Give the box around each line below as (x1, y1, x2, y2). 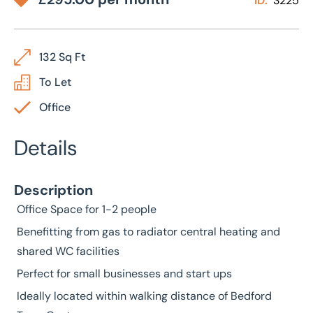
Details (14, 134, 77, 161)
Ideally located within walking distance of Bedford (17, 289, 272, 303)
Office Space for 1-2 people (17, 202, 156, 217)
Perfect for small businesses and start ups (17, 266, 232, 281)
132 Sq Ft (39, 50, 85, 64)
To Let (39, 75, 71, 89)
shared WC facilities (17, 244, 119, 259)
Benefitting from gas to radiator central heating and (17, 224, 280, 239)
